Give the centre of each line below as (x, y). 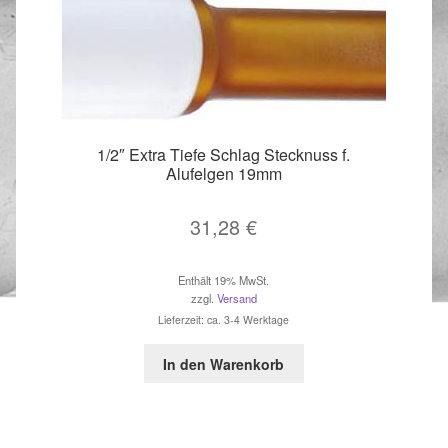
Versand (236, 298)
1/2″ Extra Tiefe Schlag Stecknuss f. (224, 154)
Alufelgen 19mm (223, 173)
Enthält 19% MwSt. (224, 280)
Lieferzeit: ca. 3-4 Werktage (224, 320)
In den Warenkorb (224, 363)
